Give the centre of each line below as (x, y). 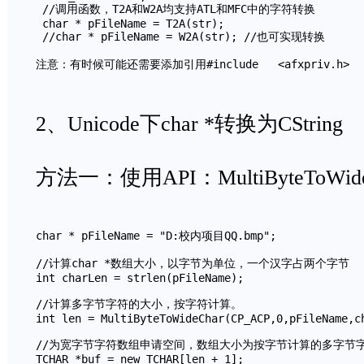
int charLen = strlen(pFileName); (140, 278)
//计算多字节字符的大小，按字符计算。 (139, 304)
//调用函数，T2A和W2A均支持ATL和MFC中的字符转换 (175, 9)
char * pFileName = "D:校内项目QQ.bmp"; (156, 236)
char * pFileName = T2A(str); (136, 24)
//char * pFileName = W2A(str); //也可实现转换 (180, 37)
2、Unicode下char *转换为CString (189, 124)
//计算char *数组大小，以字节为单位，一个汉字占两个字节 (193, 263)
